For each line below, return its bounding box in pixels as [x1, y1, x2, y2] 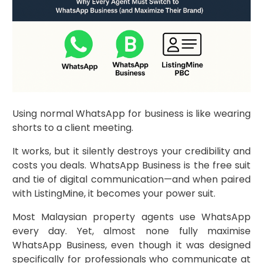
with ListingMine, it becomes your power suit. [12, 186, 215, 200]
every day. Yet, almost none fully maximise [12, 224, 251, 238]
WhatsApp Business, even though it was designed [12, 238, 251, 252]
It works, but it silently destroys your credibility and [12, 144, 251, 158]
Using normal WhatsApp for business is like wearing [12, 106, 251, 120]
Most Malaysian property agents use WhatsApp [12, 210, 251, 224]
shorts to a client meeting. [12, 120, 133, 134]
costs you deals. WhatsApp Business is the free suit [12, 158, 251, 172]
